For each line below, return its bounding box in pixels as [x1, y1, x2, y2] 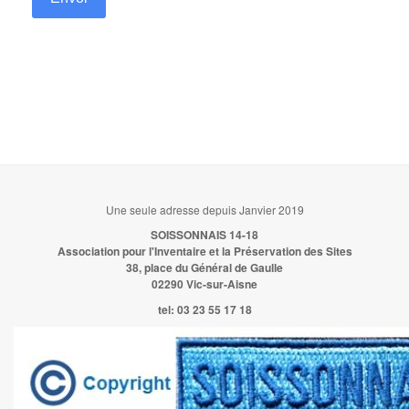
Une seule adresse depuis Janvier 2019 [105, 202, 304, 218]
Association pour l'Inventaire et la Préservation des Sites [57, 243, 352, 260]
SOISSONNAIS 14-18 [151, 226, 258, 244]
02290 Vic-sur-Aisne [152, 276, 257, 293]
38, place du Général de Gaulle [126, 259, 283, 277]
